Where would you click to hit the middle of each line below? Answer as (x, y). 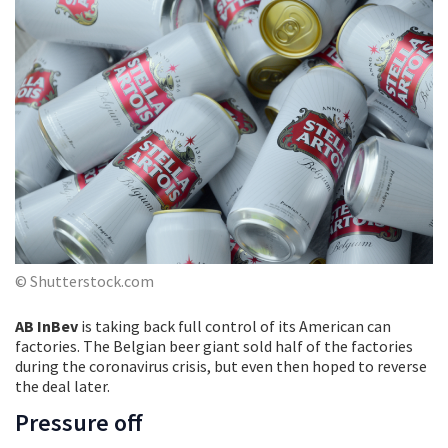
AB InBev (46, 325)
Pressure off (79, 422)
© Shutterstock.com (84, 280)
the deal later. (62, 385)
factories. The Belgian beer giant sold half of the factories (214, 345)
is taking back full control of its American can (234, 325)
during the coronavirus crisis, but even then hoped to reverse (221, 365)
